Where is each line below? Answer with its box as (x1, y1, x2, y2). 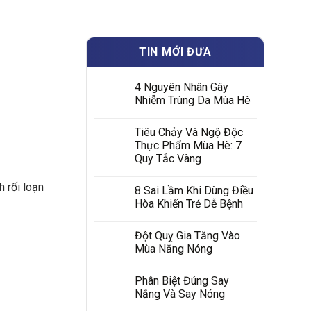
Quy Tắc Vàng (134, 152, 201, 165)
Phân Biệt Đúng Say (134, 274, 229, 287)
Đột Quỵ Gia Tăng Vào (134, 229, 240, 242)
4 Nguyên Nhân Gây (134, 81, 228, 94)
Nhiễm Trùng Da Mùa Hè (134, 94, 251, 107)
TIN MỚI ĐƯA (138, 45, 212, 58)
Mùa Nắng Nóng (134, 242, 212, 255)
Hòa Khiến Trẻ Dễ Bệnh (134, 197, 243, 210)
